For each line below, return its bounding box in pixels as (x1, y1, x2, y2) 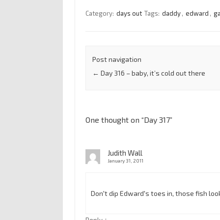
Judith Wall (107, 148, 142, 158)
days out (116, 9, 142, 17)
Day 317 (143, 115, 170, 125)
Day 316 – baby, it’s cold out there (99, 69, 205, 78)
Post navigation (92, 55, 141, 64)
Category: (85, 9, 115, 17)
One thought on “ (85, 115, 144, 125)
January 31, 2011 (107, 158, 143, 164)
